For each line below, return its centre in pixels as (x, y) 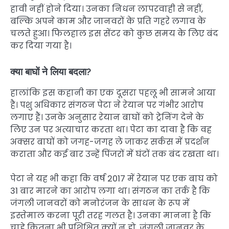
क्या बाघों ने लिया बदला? (51, 71)
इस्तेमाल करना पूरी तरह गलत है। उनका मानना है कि (111, 215)
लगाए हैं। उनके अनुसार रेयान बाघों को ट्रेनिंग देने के (107, 117)
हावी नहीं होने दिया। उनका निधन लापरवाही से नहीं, (107, 9)
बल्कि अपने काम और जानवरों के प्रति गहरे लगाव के (108, 21)
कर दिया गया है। (41, 45)
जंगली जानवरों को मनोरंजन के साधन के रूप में (100, 203)
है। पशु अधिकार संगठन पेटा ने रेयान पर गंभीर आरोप (107, 105)
